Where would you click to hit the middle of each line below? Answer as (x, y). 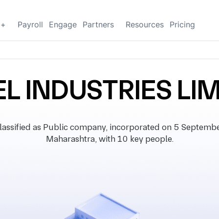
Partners (98, 24)
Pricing (182, 24)
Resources (145, 24)
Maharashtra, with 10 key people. (109, 139)
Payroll (30, 24)
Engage (63, 24)
